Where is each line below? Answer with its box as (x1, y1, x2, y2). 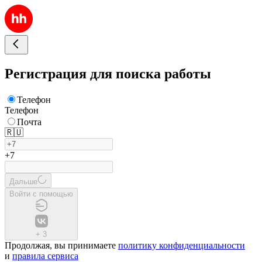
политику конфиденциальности (118, 240, 245, 250)
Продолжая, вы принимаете (5, 240, 118, 250)
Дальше (9, 177, 37, 186)
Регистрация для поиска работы (5, 65, 211, 81)
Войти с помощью (9, 189, 73, 198)
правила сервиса (12, 250, 78, 261)
